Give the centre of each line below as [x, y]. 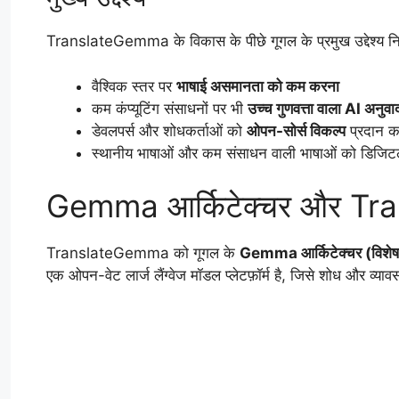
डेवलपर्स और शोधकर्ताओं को [169, 130]
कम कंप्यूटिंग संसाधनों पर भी [170, 108]
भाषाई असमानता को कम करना [258, 86]
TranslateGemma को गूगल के [143, 253]
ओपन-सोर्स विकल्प [296, 130]
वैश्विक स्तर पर [134, 86]
